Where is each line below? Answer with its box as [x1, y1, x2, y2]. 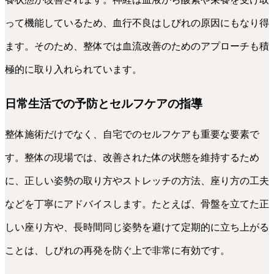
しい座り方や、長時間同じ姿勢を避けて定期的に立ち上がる [5, 222, 269, 233]
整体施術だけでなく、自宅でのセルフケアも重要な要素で [5, 129, 259, 140]
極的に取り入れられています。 [5, 64, 142, 75]
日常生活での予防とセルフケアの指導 [5, 97, 202, 110]
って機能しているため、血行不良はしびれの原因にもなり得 [5, 17, 269, 28]
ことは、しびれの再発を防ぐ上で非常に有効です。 [5, 245, 230, 256]
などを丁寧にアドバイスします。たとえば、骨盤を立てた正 [5, 199, 269, 210]
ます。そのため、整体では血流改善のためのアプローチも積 [5, 40, 269, 51]
